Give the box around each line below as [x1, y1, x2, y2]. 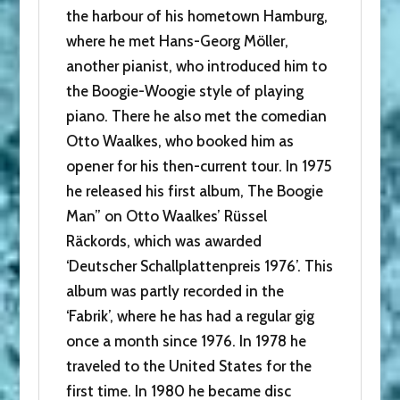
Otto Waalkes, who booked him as [65, 131, 294, 150]
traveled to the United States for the [65, 356, 312, 375]
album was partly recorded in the [65, 281, 284, 300]
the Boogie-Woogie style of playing [65, 81, 304, 100]
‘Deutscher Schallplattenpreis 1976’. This [65, 256, 333, 275]
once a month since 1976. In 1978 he [65, 331, 306, 350]
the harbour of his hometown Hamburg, [65, 6, 328, 25]
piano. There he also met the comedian [65, 106, 327, 125]
